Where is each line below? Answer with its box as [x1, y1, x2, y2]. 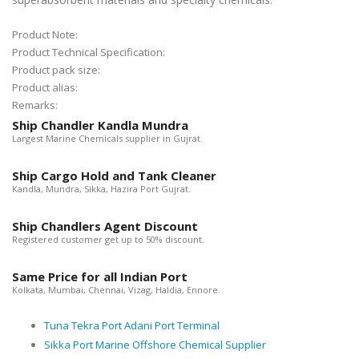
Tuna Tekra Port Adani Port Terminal [44, 318, 220, 333]
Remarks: [12, 98, 60, 113]
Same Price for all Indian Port [12, 268, 188, 285]
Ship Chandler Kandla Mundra [12, 117, 188, 134]
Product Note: [12, 27, 80, 42]
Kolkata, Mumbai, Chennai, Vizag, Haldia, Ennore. [12, 284, 220, 296]
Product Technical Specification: [12, 45, 167, 60]
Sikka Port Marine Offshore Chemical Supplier [44, 337, 266, 353]
